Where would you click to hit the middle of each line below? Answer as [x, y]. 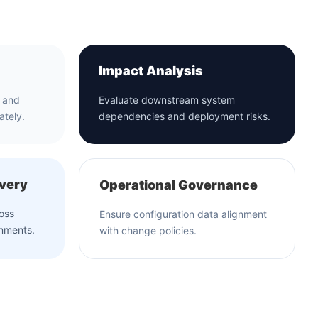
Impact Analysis [151, 71]
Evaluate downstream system [167, 100]
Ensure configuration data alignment [183, 214]
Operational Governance [179, 185]
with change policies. [148, 230]
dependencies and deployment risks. [185, 116]
